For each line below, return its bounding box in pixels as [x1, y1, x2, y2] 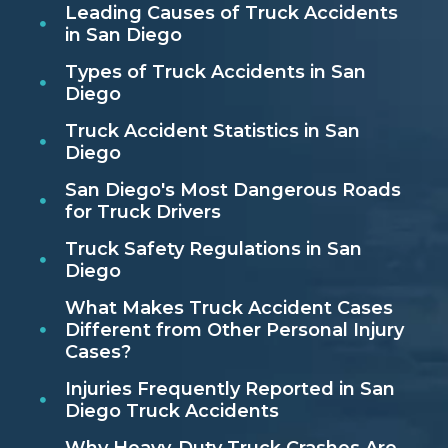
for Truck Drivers [64, 201, 221, 224]
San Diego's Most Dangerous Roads [64, 179, 401, 202]
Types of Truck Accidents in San [64, 61, 366, 84]
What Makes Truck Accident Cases [64, 297, 393, 320]
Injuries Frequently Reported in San [64, 378, 395, 401]
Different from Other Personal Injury [64, 319, 404, 342]
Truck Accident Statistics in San [64, 120, 360, 143]
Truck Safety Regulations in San [64, 238, 362, 261]
